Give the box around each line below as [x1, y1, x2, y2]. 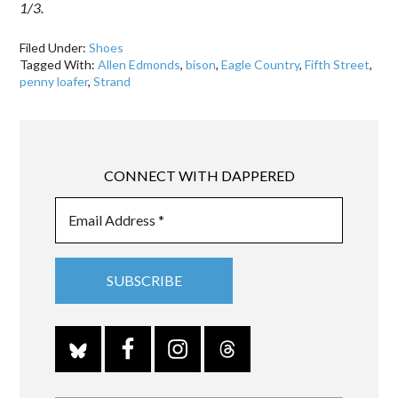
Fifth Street [305, 56, 370, 72]
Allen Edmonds [98, 56, 181, 72]
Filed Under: [20, 39, 90, 55]
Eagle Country [221, 56, 300, 72]
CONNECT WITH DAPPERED [103, 167, 295, 185]
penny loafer [20, 73, 89, 89]
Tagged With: [20, 56, 99, 72]
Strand [93, 73, 131, 89]
